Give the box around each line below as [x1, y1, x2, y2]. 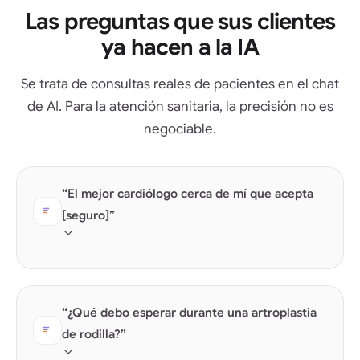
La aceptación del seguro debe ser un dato [75, 270, 276, 284]
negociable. [144, 120, 216, 137]
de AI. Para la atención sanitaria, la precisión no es [27, 97, 333, 115]
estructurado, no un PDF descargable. [75, 288, 252, 303]
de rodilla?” [62, 326, 126, 342]
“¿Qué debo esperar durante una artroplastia [62, 305, 317, 320]
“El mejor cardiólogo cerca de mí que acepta [62, 186, 313, 201]
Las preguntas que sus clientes [25, 6, 335, 35]
